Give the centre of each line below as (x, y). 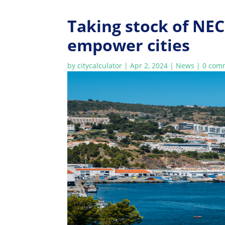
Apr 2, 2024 (149, 65)
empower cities (135, 45)
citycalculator (100, 65)
